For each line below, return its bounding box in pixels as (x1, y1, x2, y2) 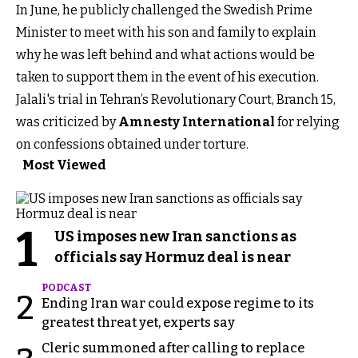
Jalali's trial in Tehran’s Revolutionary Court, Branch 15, (16, 91, 336, 107)
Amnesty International (118, 113, 275, 129)
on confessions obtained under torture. (16, 136, 249, 152)
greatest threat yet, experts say (42, 314, 235, 330)
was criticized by (16, 113, 118, 129)
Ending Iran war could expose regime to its (42, 295, 314, 311)
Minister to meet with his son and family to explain (16, 24, 316, 40)
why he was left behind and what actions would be (16, 46, 315, 62)
